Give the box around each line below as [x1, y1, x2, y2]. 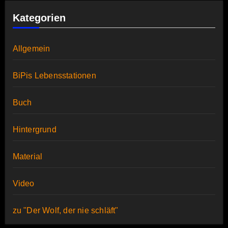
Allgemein [12, 44, 50, 53]
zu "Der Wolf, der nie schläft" [12, 206, 119, 215]
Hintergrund [12, 125, 56, 134]
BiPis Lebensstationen [12, 71, 96, 80]
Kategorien [12, 12, 66, 24]
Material [12, 152, 43, 161]
